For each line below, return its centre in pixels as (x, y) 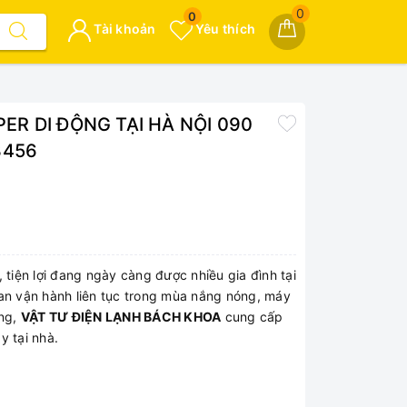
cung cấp (252, 317)
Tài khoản (124, 29)
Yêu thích (223, 29)
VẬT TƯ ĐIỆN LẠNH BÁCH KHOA (121, 317)
